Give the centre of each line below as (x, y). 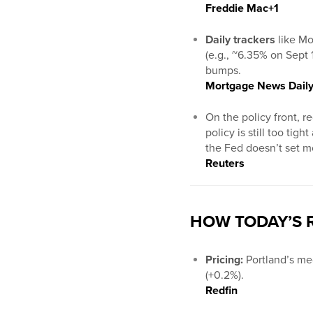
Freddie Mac (237, 9)
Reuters (225, 164)
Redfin (221, 291)
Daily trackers (240, 40)
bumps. (223, 71)
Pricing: (224, 260)
